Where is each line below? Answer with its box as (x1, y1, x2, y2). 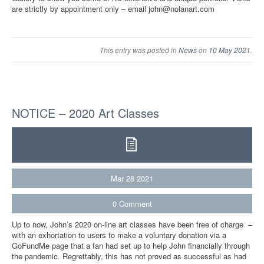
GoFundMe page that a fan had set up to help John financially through (12, 240, 250, 252)
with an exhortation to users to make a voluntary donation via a (12, 229, 226, 241)
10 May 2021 (209, 45, 250, 55)
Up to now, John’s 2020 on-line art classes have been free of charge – (12, 219, 252, 230)
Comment (118, 198, 152, 210)
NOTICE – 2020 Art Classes (12, 104, 159, 122)
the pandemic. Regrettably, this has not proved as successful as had (12, 250, 246, 262)
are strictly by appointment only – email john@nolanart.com (12, 3, 214, 15)
